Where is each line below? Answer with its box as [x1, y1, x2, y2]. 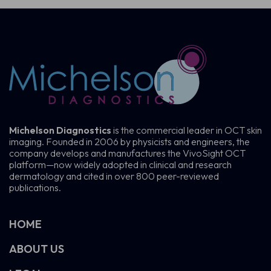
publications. [9, 181, 61, 194]
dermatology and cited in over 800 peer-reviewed [9, 170, 219, 183]
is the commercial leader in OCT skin [113, 124, 262, 137]
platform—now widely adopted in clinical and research [9, 158, 232, 171]
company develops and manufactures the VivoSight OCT [9, 147, 246, 160]
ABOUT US [9, 242, 64, 256]
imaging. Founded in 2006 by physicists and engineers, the [9, 135, 250, 148]
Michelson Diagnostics [9, 124, 113, 137]
